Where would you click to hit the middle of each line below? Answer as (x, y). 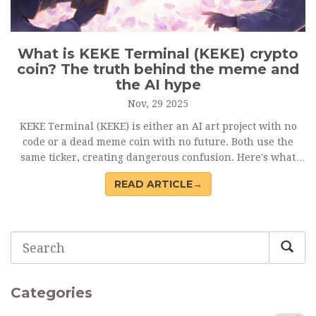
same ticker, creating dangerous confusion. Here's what (158, 158)
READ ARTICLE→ (158, 184)
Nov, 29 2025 (158, 104)
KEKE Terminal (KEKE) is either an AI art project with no (158, 127)
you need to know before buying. (158, 173)
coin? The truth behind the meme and (158, 69)
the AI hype (158, 85)
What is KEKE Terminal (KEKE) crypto (158, 54)
